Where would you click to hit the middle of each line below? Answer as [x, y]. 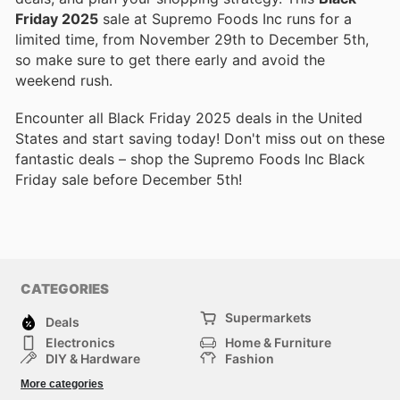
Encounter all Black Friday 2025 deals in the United [189, 118]
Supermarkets [268, 317]
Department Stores [103, 374]
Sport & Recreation [102, 390]
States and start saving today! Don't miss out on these [200, 139]
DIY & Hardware [93, 358]
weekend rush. [64, 81]
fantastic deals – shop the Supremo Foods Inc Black [190, 159]
